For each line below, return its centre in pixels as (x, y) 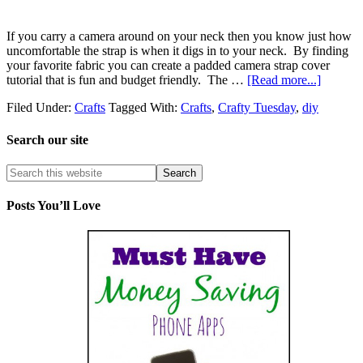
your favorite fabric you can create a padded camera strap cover (168, 66)
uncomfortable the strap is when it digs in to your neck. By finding (177, 51)
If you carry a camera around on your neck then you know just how (179, 36)
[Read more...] (284, 80)
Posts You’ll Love (53, 206)
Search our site (47, 139)
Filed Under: (41, 108)
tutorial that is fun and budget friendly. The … (127, 80)
